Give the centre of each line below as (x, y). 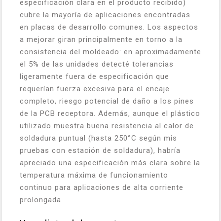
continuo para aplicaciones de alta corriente (102, 187)
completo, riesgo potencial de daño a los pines (107, 101)
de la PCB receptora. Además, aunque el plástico (110, 113)
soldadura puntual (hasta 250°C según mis (98, 138)
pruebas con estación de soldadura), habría (100, 150)
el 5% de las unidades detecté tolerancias (97, 64)
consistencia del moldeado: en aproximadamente (110, 52)
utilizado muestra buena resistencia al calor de (107, 126)
